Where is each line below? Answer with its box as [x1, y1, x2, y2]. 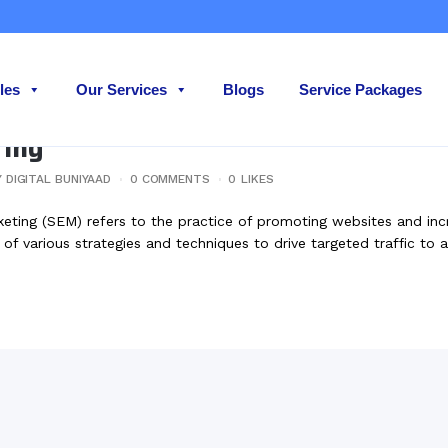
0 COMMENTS [129, 172, 210, 186]
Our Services [76, 81, 167, 98]
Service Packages [299, 81, 422, 98]
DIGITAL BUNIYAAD [5, 172, 112, 186]
